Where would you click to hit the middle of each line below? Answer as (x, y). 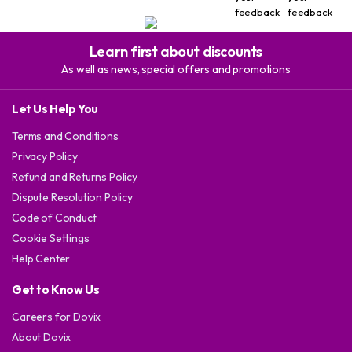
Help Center (41, 258)
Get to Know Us (56, 289)
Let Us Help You (55, 108)
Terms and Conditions (65, 136)
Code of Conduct (54, 217)
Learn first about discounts (176, 51)
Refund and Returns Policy (75, 176)
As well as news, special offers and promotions (176, 69)
